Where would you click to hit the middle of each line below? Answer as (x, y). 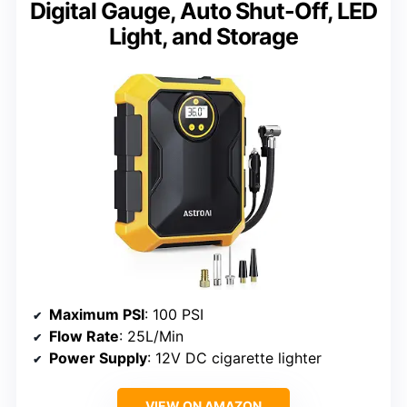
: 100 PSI (174, 314)
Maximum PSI (97, 314)
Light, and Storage (203, 36)
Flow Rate (84, 336)
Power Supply (98, 357)
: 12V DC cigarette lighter (234, 357)
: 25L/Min (151, 336)
